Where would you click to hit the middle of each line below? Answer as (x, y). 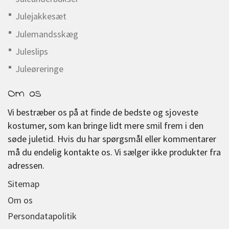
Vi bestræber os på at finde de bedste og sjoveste (103, 112)
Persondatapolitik (42, 216)
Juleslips (32, 52)
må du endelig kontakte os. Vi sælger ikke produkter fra (114, 152)
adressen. (26, 166)
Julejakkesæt (41, 16)
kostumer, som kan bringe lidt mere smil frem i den (106, 126)
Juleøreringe (39, 69)
